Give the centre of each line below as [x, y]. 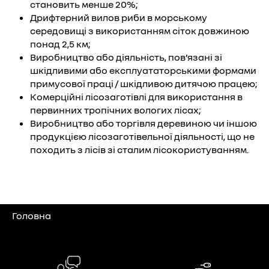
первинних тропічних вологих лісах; [115, 110]
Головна [32, 216]
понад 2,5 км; [60, 44]
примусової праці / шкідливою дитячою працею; [144, 83]
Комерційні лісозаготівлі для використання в [136, 97]
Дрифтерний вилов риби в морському [119, 17]
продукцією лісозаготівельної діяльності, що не [142, 136]
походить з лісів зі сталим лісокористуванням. [139, 150]
